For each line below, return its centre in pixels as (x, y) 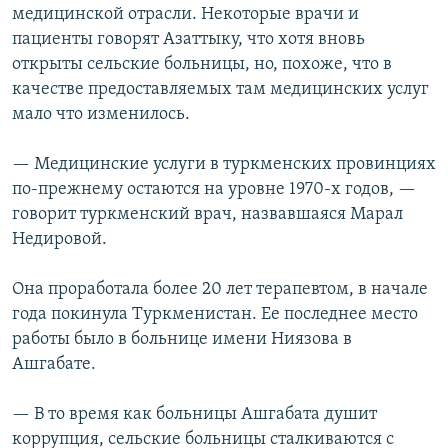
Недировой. (59, 240)
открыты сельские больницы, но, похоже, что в (202, 65)
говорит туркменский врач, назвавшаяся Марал (207, 215)
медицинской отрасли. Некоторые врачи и (185, 15)
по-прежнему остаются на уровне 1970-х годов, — (214, 190)
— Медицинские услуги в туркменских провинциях (224, 165)
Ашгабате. (54, 365)
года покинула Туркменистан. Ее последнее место (215, 315)
